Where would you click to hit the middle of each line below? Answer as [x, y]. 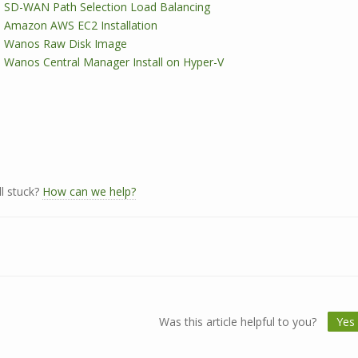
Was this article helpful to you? [239, 322]
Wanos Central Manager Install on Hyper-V [114, 62]
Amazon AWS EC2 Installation [81, 25]
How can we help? [89, 191]
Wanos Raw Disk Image [66, 44]
